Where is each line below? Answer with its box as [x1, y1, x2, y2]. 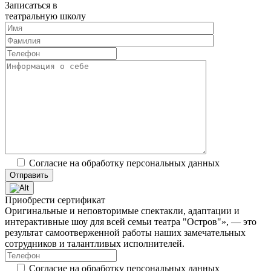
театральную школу [5, 10, 86, 21]
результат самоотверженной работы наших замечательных [5, 227, 246, 238]
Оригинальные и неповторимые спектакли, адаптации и [5, 205, 240, 216]
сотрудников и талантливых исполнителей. [5, 238, 184, 249]
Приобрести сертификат [5, 194, 105, 205]
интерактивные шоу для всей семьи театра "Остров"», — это [5, 216, 256, 227]
